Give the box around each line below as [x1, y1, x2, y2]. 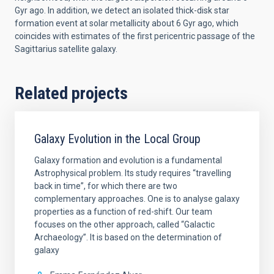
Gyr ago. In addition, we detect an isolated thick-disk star [15, 5, 229, 15]
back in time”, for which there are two [34, 180, 177, 191]
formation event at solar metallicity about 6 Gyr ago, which [15, 18, 239, 28]
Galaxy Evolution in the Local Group [34, 131, 201, 146]
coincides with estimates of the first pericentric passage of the [15, 31, 255, 41]
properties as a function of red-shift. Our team [34, 206, 212, 217]
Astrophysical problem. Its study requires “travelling [34, 168, 231, 178]
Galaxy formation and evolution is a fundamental [34, 155, 222, 165]
